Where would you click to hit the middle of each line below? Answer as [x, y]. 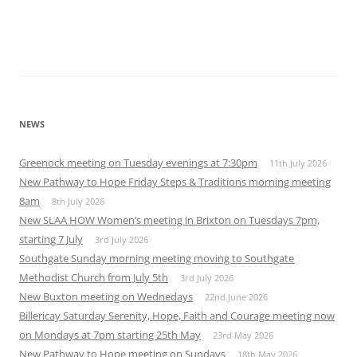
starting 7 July [51, 239]
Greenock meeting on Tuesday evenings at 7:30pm [138, 163]
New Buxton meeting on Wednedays [106, 297]
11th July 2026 [298, 163]
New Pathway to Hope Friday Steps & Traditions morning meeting [175, 182]
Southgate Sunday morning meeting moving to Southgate [157, 259]
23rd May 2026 [243, 335]
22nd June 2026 [236, 297]
